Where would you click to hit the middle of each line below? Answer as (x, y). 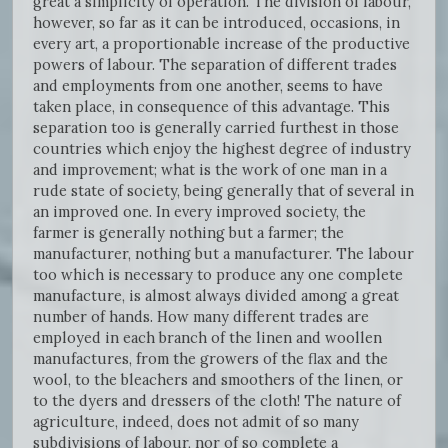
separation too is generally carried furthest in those (216, 127)
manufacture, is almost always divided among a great (216, 295)
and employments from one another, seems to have (208, 85)
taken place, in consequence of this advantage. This (211, 106)
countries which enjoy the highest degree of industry (222, 148)
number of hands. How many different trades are (201, 316)
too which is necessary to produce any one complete (218, 274)
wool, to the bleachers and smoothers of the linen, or (218, 379)
